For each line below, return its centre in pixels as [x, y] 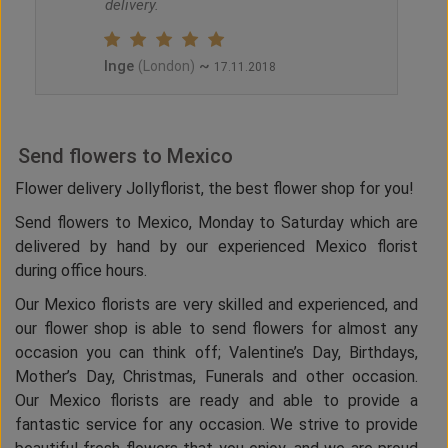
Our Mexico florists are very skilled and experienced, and [216, 305]
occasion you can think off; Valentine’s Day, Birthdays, [216, 353]
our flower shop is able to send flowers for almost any [216, 329]
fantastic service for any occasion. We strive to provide [216, 425]
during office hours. [81, 271]
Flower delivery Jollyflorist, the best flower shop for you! [214, 189]
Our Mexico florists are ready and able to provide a [216, 401]
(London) [166, 66]
